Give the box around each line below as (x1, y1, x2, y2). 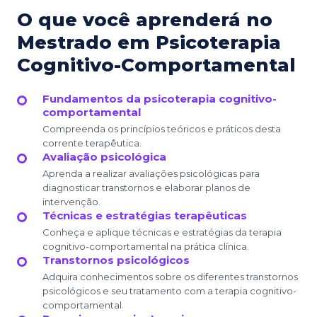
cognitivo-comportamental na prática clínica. (42, 240, 249, 252)
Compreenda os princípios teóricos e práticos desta (42, 122, 281, 134)
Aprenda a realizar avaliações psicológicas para (42, 167, 260, 179)
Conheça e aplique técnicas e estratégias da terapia (42, 226, 282, 238)
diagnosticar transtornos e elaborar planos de (42, 181, 250, 193)
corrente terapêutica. (42, 137, 142, 149)
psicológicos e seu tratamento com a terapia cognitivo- (42, 284, 296, 296)
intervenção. (42, 195, 100, 207)
